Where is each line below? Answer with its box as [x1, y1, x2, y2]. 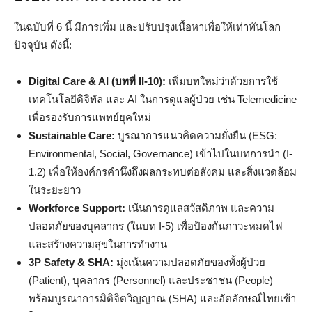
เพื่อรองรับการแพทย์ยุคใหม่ [29, 111, 151, 123]
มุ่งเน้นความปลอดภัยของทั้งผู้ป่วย [114, 256, 265, 268]
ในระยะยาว [29, 183, 81, 196]
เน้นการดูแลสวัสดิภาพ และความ [125, 201, 274, 214]
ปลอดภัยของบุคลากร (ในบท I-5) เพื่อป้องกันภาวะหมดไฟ [29, 219, 283, 232]
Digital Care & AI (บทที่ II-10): [29, 75, 166, 87]
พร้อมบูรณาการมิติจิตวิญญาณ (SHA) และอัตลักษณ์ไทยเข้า [29, 292, 296, 304]
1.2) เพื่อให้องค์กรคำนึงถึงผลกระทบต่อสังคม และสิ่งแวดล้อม [29, 165, 297, 178]
